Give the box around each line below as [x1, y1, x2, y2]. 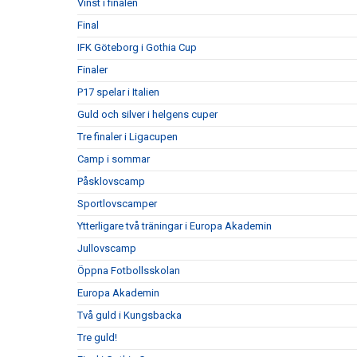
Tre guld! [77, 331, 117, 343]
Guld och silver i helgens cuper [77, 108, 218, 120]
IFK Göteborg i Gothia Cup [77, 41, 197, 53]
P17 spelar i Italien [77, 85, 159, 98]
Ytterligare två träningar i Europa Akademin [77, 219, 272, 232]
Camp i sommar [77, 152, 150, 165]
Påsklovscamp [77, 175, 145, 187]
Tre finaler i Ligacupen [77, 130, 178, 143]
